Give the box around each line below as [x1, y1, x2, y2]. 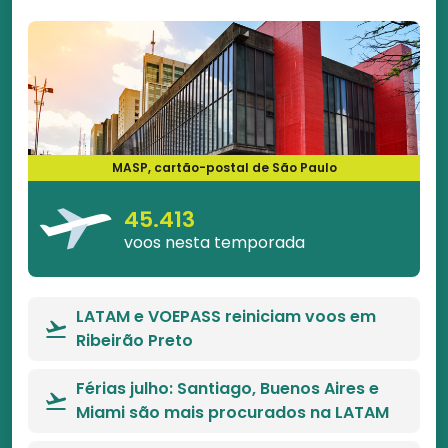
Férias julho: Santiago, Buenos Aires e [76, 377, 379, 400]
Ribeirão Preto [76, 329, 193, 352]
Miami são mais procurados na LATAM [76, 401, 389, 424]
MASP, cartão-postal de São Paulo [111, 159, 337, 176]
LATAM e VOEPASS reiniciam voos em [76, 305, 376, 328]
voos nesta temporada [124, 230, 305, 254]
